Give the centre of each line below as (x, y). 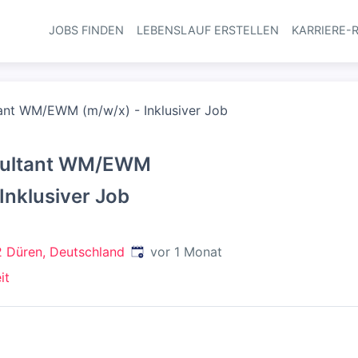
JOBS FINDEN (86, 30)
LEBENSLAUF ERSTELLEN (207, 30)
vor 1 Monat (186, 252)
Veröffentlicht (171, 251)
